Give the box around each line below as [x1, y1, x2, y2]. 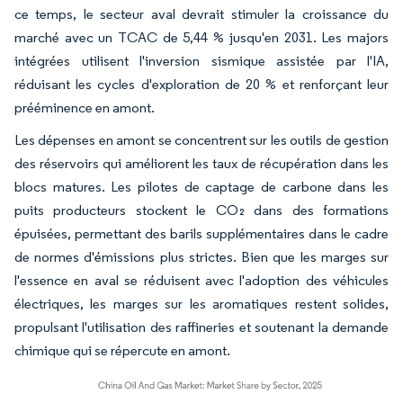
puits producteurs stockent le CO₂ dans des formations [14, 201, 389, 219]
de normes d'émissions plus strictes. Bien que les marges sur [14, 248, 389, 265]
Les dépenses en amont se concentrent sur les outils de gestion [14, 131, 389, 148]
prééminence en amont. [14, 99, 155, 116]
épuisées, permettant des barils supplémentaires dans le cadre [14, 225, 389, 242]
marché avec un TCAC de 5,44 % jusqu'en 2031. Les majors [14, 29, 389, 46]
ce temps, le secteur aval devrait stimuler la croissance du [14, 5, 389, 22]
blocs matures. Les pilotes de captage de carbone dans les [14, 178, 389, 195]
